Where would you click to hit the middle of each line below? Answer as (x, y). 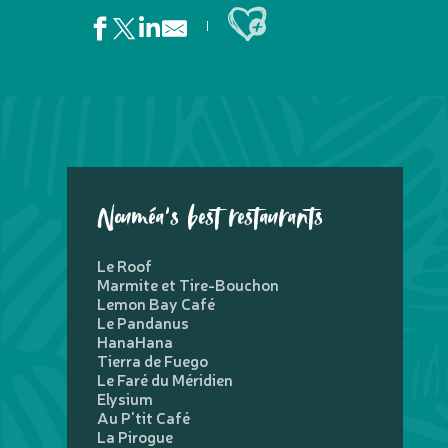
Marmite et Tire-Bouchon (188, 284)
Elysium (125, 398)
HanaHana (135, 341)
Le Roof (125, 265)
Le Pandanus (143, 322)
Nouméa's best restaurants (210, 219)
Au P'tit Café (144, 417)
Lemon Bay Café (156, 303)
